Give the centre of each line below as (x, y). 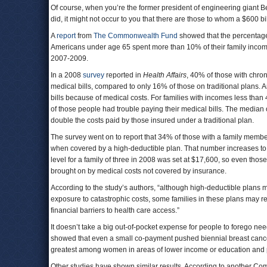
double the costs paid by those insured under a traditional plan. (152, 120)
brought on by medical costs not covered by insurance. (139, 171)
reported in (124, 75)
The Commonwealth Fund (136, 36)
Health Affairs (165, 75)
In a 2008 (67, 75)
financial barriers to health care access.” (115, 210)
